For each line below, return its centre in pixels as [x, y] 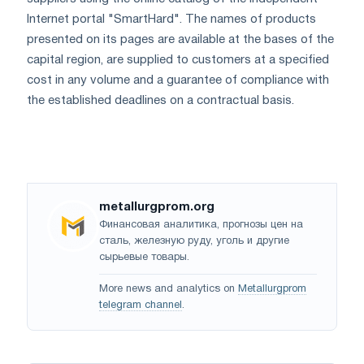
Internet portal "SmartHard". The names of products [171, 19]
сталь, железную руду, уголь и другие [194, 241]
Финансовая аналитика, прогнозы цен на [201, 225]
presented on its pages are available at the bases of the [180, 39]
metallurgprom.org [157, 207]
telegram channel [141, 305]
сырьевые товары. [144, 257]
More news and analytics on [169, 289]
